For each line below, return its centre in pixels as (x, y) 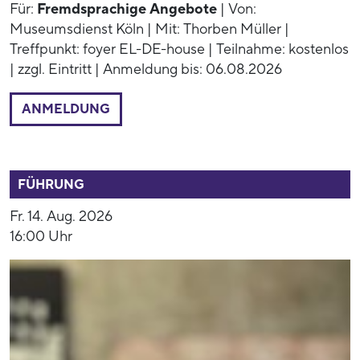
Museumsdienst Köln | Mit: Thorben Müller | (149, 30)
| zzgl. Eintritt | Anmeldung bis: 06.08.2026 (146, 70)
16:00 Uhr (41, 237)
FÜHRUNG (51, 185)
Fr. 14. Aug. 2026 (61, 217)
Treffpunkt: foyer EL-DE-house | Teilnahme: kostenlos (179, 50)
